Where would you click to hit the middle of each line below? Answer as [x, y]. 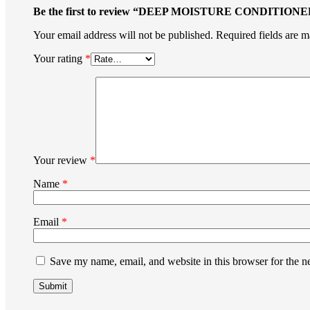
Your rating [59, 58]
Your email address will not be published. [123, 35]
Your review [62, 160]
